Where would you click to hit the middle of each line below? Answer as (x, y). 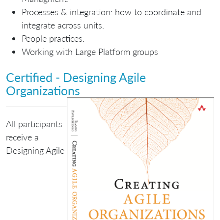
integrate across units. (63, 25)
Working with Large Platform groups (90, 51)
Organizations (43, 90)
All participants (34, 124)
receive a (22, 137)
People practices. (53, 38)
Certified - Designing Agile (76, 77)
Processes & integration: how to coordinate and (111, 12)
